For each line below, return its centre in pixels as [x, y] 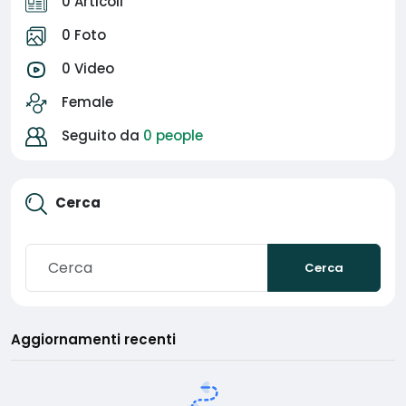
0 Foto [84, 35]
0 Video [88, 68]
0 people [173, 135]
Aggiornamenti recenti [93, 340]
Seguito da [102, 135]
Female [87, 102]
